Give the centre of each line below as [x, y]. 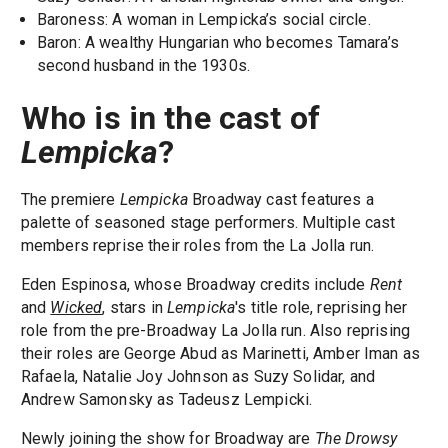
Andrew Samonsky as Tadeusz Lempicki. [166, 400]
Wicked [76, 308]
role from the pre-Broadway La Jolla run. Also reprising [215, 331]
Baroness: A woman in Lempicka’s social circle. [203, 19]
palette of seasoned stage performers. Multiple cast [208, 223]
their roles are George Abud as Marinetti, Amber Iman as [220, 354]
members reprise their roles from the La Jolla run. [197, 246]
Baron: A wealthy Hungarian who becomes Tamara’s [217, 42]
